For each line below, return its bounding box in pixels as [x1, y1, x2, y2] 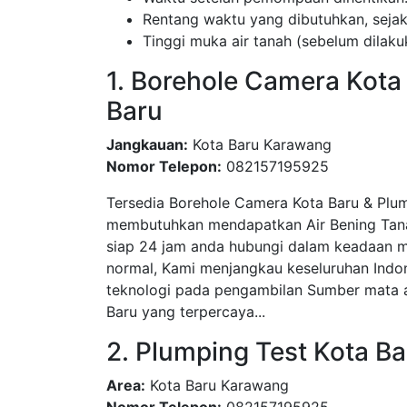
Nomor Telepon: [106, 157, 222, 175]
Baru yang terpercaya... [106, 303, 265, 321]
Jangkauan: [106, 135, 188, 154]
